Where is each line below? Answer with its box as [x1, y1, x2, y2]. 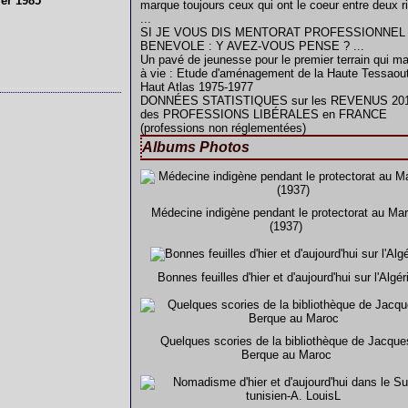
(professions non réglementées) [140, 121, 306, 135]
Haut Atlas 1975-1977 [140, 80, 253, 94]
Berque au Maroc [240, 348, 331, 362]
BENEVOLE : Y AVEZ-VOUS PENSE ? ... [140, 39, 364, 53]
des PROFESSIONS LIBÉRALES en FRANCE [140, 107, 387, 121]
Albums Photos [142, 139, 250, 155]
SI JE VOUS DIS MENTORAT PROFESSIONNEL [140, 25, 405, 39]
